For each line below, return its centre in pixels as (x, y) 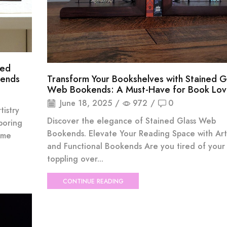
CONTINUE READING (93, 181)
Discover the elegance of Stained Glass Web (131, 121)
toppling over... (75, 159)
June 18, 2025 (84, 103)
